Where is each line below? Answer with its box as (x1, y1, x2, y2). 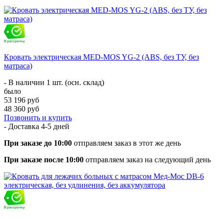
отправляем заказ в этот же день (72, 138, 181, 147)
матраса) (4, 61, 32, 70)
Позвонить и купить (4, 113, 72, 122)
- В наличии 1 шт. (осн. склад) (4, 78, 104, 87)
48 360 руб (4, 104, 39, 113)
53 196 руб (4, 95, 39, 104)
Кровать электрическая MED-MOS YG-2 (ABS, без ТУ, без (4, 52, 199, 61)
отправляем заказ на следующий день (84, 155, 211, 164)
